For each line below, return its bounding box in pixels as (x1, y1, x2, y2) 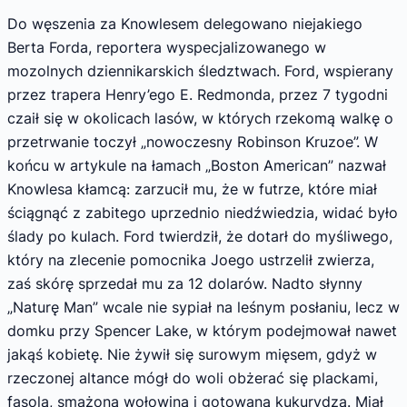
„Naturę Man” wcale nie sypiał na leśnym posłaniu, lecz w (7, 298, 400, 317)
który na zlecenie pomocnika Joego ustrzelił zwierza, (7, 251, 374, 270)
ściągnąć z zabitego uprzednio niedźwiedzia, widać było (7, 203, 398, 223)
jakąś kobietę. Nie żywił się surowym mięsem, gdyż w (7, 345, 377, 364)
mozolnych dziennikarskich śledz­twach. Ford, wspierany (7, 62, 393, 81)
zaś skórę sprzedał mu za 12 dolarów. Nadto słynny (7, 274, 362, 293)
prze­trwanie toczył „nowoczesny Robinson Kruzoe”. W (7, 133, 378, 152)
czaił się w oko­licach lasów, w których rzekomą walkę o (7, 109, 393, 128)
